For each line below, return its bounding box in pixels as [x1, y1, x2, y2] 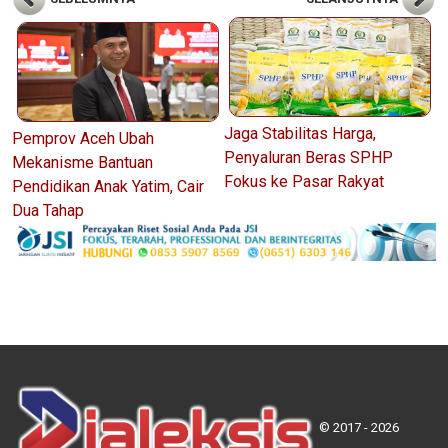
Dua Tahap [12, 200, 84, 220]
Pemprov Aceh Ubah [12, 128, 154, 148]
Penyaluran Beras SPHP [224, 147, 393, 167]
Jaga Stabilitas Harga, [224, 123, 376, 143]
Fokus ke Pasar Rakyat [224, 171, 384, 191]
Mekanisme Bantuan [12, 152, 153, 172]
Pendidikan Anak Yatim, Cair [12, 176, 204, 196]
